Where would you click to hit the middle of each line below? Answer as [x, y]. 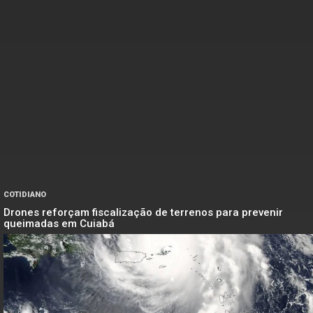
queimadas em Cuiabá [59, 223]
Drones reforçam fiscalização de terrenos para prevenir [143, 212]
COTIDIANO [25, 194]
